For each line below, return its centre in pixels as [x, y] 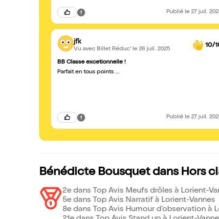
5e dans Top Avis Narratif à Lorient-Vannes [139, 200]
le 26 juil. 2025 [151, 49]
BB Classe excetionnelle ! [91, 63]
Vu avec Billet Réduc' [103, 49]
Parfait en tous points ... [88, 72]
